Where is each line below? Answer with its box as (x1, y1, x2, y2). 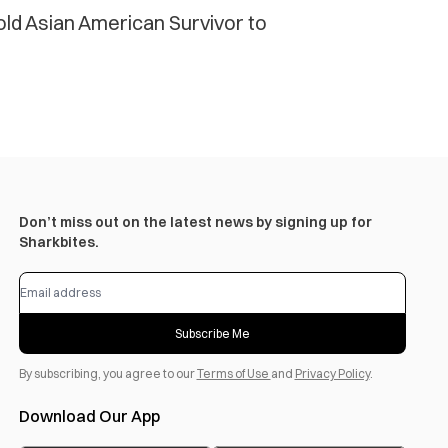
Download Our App (18, 406, 160, 427)
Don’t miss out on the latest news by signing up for (18, 213, 372, 232)
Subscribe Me (174, 326, 250, 342)
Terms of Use (196, 366, 271, 382)
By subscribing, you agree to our (18, 366, 197, 382)
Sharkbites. (18, 233, 99, 252)
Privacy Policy (294, 366, 370, 382)
